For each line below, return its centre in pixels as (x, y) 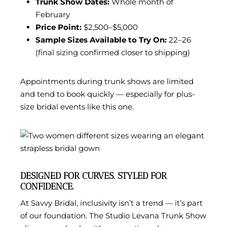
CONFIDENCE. (47, 187)
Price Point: (59, 27)
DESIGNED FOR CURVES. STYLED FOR (93, 176)
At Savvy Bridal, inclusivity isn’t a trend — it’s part (111, 203)
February (53, 15)
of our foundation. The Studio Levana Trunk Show (113, 216)
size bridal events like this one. (77, 107)
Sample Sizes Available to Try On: (101, 40)
